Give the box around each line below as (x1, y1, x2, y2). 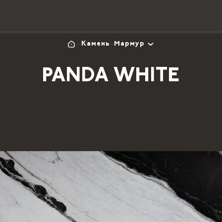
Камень (81, 41, 110, 48)
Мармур (114, 41, 145, 48)
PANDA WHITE (42, 67, 180, 87)
